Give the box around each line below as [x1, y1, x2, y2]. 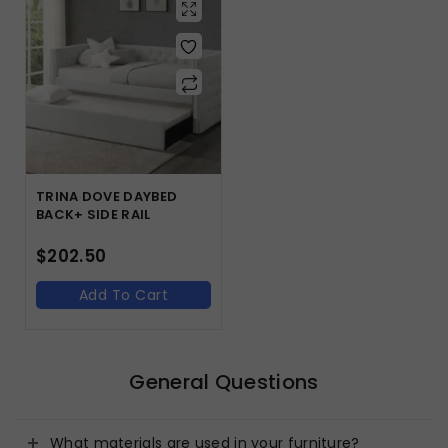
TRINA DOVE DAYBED [36, 186, 178, 206]
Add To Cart [78, 284, 169, 305]
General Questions [129, 367, 319, 396]
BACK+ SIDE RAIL [36, 204, 151, 224]
